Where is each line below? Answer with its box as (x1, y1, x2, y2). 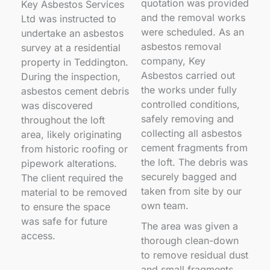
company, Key (141, 55, 206, 67)
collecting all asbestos (141, 127, 242, 139)
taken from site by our (141, 185, 242, 197)
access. (21, 230, 55, 242)
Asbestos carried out (141, 69, 235, 81)
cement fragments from (141, 142, 248, 154)
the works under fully (141, 84, 237, 96)
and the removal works (141, 11, 245, 24)
